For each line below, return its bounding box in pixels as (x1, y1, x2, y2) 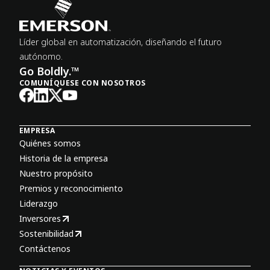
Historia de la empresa (19, 152, 108, 165)
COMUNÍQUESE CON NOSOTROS (19, 78, 146, 89)
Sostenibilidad (19, 228, 74, 240)
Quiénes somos (19, 137, 81, 149)
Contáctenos (19, 243, 71, 255)
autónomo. (19, 51, 63, 63)
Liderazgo (19, 198, 58, 210)
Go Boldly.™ (19, 64, 80, 79)
